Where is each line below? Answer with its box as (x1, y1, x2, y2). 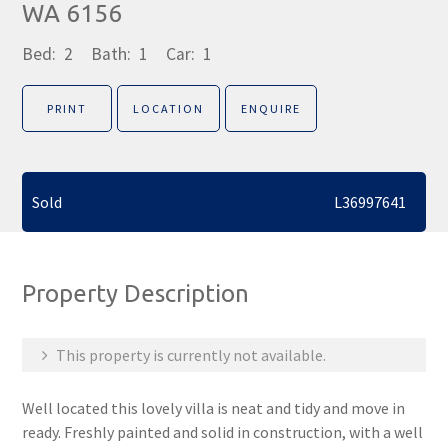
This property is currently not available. (53, 345, 327, 365)
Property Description (22, 280, 250, 307)
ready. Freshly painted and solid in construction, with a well (22, 422, 424, 442)
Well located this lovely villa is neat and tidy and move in (22, 398, 406, 418)
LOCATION (133, 101, 205, 116)
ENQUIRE (241, 101, 302, 116)
